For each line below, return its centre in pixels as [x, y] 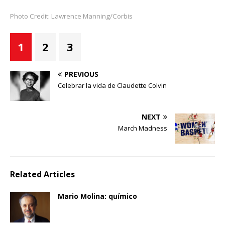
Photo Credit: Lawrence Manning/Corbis [71, 16]
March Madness [143, 128]
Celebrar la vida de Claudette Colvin [112, 86]
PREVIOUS [81, 74]
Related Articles [42, 175]
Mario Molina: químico [97, 196]
